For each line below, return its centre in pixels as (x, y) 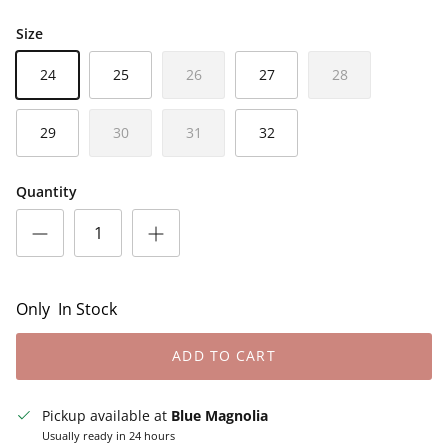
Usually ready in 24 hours (108, 435)
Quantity (46, 192)
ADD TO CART (224, 356)
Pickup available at (106, 415)
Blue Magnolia (219, 415)
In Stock (87, 309)
